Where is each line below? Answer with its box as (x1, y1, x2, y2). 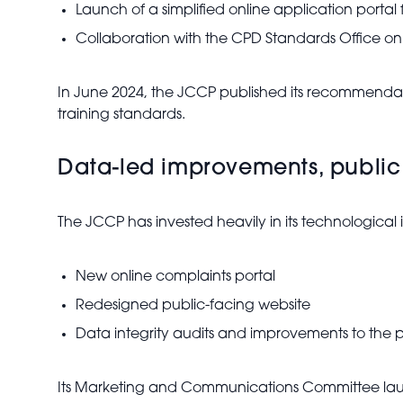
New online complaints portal (76, 270, 275, 284)
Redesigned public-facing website (76, 299, 310, 313)
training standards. (58, 108, 185, 122)
